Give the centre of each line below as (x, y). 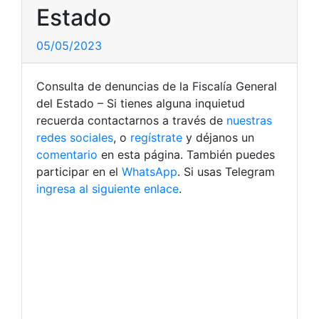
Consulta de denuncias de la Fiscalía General (157, 86)
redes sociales (75, 137)
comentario (67, 154)
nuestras (249, 120)
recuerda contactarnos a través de (131, 120)
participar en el (79, 171)
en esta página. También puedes (186, 154)
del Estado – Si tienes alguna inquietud (141, 103)
